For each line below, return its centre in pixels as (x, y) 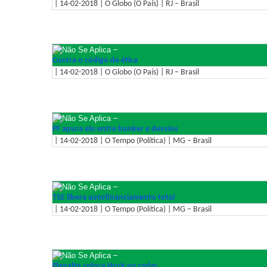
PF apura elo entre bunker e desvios (115, 129)
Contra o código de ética (95, 60)
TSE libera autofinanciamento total (114, 197)
